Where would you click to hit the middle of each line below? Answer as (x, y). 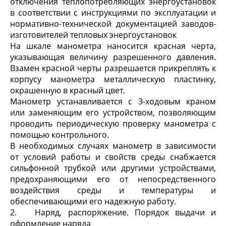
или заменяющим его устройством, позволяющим (113, 112)
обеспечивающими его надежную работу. (93, 201)
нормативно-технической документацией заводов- (113, 24)
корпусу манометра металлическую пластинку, (113, 79)
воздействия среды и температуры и (113, 190)
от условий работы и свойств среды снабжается (113, 157)
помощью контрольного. (60, 135)
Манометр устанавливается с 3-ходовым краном (113, 101)
